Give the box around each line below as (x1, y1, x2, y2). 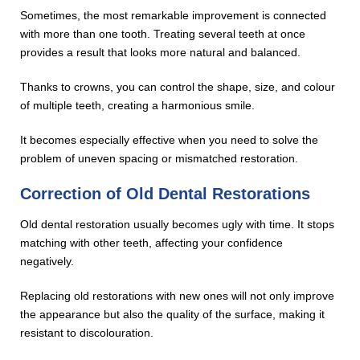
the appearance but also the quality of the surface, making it (20, 307, 325, 321)
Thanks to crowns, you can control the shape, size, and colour (20, 80, 336, 93)
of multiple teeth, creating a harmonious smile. (20, 98, 256, 112)
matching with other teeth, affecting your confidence (20, 235, 284, 249)
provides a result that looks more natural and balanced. (20, 45, 301, 59)
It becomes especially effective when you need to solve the (20, 133, 319, 146)
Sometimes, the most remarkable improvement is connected (20, 8, 327, 22)
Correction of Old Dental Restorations (20, 184, 311, 202)
